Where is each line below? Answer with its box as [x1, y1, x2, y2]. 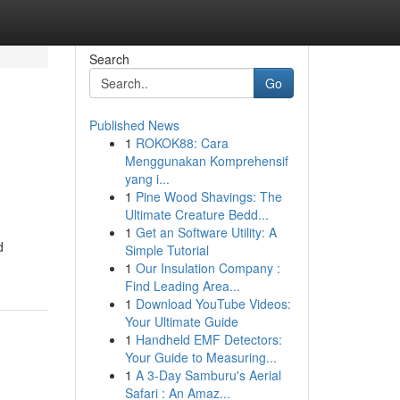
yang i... [124, 170, 170, 187]
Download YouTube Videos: [135, 295, 291, 312]
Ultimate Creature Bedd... [124, 205, 269, 223]
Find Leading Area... [124, 277, 240, 295]
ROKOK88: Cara [135, 134, 229, 152]
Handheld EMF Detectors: [135, 330, 282, 348]
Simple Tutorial [124, 241, 209, 259]
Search [88, 50, 129, 68]
